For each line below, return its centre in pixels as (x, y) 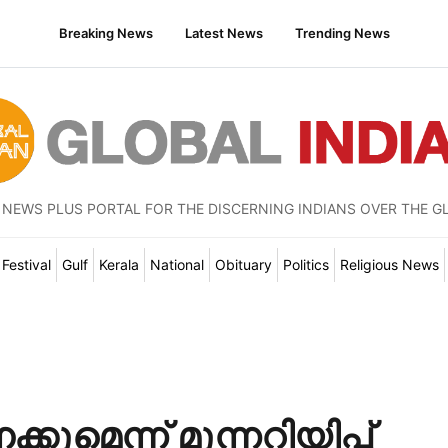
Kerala (118, 264)
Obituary (243, 264)
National (176, 264)
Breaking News (105, 33)
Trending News (342, 33)
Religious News (389, 264)
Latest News (223, 33)
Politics (305, 264)
